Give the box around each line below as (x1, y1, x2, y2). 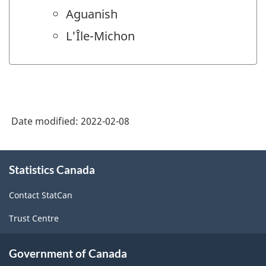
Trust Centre (9, 213, 59, 224)
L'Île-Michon (66, 28, 135, 45)
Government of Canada (9, 246, 127, 260)
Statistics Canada (9, 162, 95, 176)
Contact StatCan (9, 189, 72, 201)
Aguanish (66, 6, 118, 23)
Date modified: (11, 114, 81, 128)
